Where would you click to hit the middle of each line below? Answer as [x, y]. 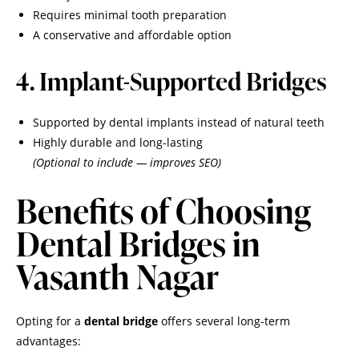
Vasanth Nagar [117, 276]
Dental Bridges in [138, 244]
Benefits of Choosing [163, 211]
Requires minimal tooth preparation [130, 14]
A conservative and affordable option [132, 34]
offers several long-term [224, 321]
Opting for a [50, 321]
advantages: [48, 341]
